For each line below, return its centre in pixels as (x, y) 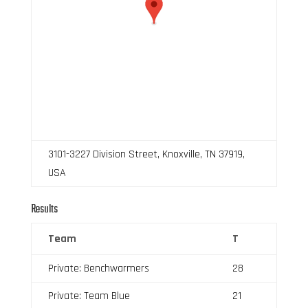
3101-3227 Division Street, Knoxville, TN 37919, (146, 154)
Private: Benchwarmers (98, 268)
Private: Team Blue (89, 296)
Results (44, 209)
